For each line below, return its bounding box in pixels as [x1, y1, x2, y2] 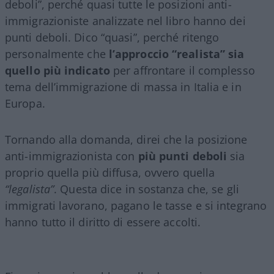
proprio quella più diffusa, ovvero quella [5, 165, 215, 180]
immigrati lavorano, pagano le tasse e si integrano [5, 198, 267, 213]
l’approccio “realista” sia [108, 46, 245, 61]
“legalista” [5, 181, 54, 196]
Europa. [5, 95, 45, 111]
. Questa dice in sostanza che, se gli [54, 181, 239, 196]
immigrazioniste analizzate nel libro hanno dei [5, 13, 246, 28]
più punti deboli [138, 148, 228, 163]
